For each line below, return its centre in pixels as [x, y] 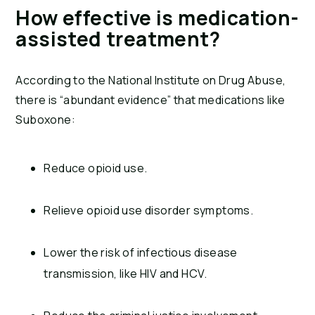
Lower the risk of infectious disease [141, 253]
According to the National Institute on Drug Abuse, [151, 81]
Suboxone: [45, 120]
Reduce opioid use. [96, 168]
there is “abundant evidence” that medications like [150, 100]
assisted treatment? [118, 39]
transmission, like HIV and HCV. [126, 274]
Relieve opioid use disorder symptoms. [149, 211]
